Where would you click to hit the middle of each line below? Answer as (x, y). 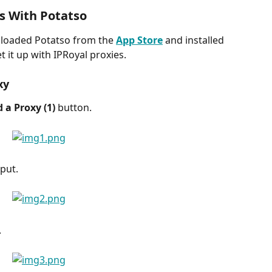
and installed (195, 40)
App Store (139, 40)
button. (75, 108)
